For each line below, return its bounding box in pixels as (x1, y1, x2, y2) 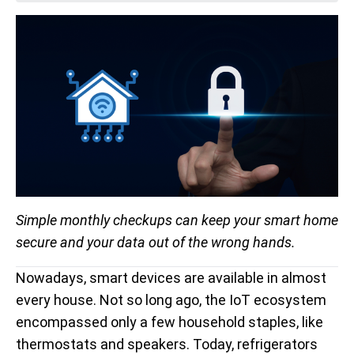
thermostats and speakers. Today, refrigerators (16, 335, 318, 352)
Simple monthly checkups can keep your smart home (16, 211, 338, 228)
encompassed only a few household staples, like (16, 313, 323, 330)
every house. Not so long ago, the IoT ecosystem (16, 291, 326, 308)
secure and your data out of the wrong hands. (16, 233, 296, 250)
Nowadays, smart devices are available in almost (16, 269, 326, 286)
